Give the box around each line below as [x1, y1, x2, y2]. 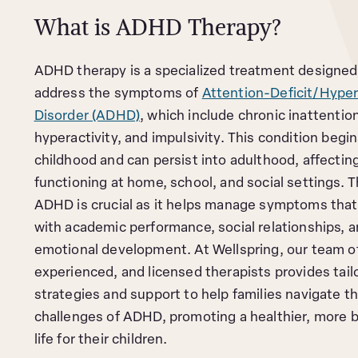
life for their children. [34, 333, 168, 347]
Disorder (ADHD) [34, 109, 141, 123]
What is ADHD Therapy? [34, 12, 281, 42]
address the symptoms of [34, 87, 202, 101]
